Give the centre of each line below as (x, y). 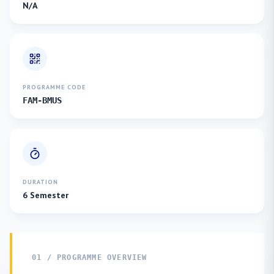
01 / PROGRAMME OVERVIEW (90, 257)
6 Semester (46, 195)
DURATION (40, 182)
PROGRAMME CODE (54, 87)
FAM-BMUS (42, 100)
